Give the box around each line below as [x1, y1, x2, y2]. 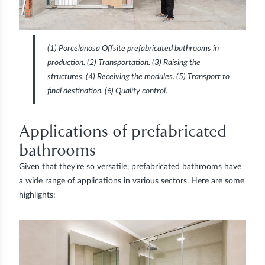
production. [47, 58, 87, 67]
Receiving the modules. [95, 72, 176, 81]
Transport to [186, 72, 230, 81]
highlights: [19, 190, 56, 199]
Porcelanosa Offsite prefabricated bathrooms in [57, 44, 219, 53]
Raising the [161, 58, 201, 67]
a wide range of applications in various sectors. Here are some [19, 176, 244, 185]
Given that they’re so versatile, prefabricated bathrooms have [19, 162, 241, 171]
